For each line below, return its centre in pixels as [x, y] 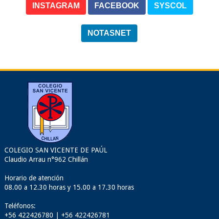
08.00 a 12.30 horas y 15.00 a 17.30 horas [69, 187]
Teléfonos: [20, 206]
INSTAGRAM [56, 6]
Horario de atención [34, 178]
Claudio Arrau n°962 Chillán [46, 159]
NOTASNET [109, 33]
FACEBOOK [117, 6]
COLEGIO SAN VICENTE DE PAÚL [55, 150]
